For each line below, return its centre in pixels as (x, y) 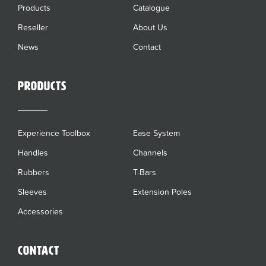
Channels (151, 153)
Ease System (157, 133)
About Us (151, 28)
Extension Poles (163, 192)
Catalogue (152, 8)
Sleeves (32, 192)
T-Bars (145, 172)
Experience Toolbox (54, 133)
